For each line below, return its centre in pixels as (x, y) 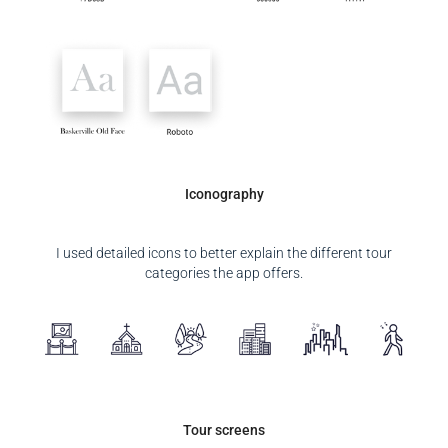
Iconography (224, 193)
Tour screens (224, 430)
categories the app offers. (224, 272)
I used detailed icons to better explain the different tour (224, 252)
